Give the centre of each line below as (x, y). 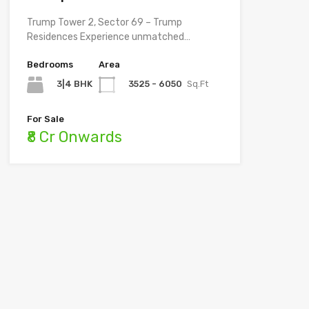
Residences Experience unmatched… (108, 37)
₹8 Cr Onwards (74, 137)
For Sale (45, 119)
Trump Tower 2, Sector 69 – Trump (104, 22)
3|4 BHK (74, 84)
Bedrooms (50, 64)
